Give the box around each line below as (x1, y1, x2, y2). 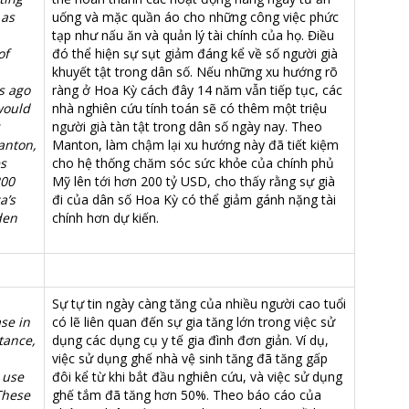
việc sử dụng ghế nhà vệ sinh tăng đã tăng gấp (52, 350, 328, 367)
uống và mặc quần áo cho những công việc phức (52, 8, 339, 26)
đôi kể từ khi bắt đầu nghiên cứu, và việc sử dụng (52, 368, 342, 385)
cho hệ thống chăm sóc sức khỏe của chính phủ (52, 154, 334, 172)
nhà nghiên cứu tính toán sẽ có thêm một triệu (52, 100, 327, 117)
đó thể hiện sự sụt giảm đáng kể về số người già (52, 45, 338, 62)
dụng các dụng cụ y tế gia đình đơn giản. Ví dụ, (52, 331, 329, 349)
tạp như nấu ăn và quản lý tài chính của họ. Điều (52, 26, 334, 44)
